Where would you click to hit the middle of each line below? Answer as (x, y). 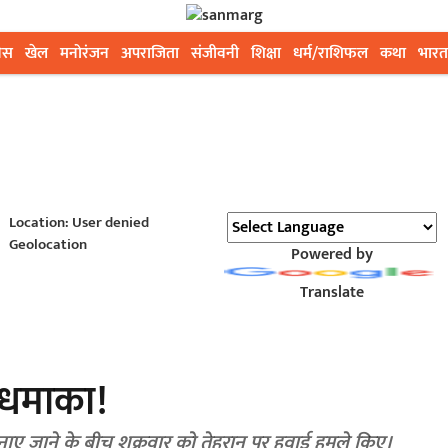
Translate (331, 292)
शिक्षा (266, 53)
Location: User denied (78, 222)
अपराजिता (150, 53)
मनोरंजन (84, 53)
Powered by (331, 254)
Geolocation (47, 244)
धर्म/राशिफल (330, 53)
